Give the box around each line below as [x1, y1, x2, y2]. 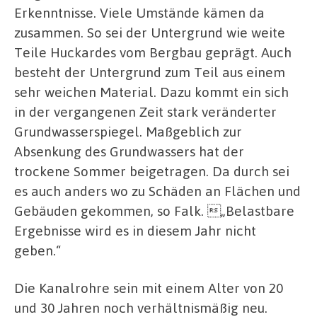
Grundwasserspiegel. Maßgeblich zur [14, 122, 242, 140]
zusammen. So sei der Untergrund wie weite [14, 23, 285, 41]
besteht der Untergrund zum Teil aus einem [14, 62, 285, 81]
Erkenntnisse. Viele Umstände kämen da [14, 3, 265, 21]
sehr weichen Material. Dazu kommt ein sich [14, 82, 289, 100]
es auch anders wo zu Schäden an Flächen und [14, 181, 301, 200]
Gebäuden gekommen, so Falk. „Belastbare [14, 201, 294, 219]
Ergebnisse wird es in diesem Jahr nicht [14, 221, 256, 239]
